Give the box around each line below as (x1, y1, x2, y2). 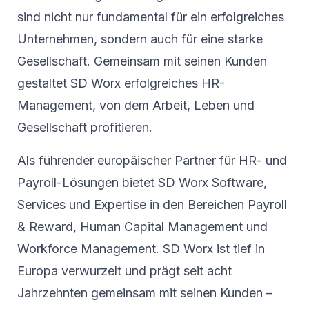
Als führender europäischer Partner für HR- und (17, 153, 287, 168)
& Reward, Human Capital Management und (17, 219, 268, 235)
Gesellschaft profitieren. (17, 120, 152, 135)
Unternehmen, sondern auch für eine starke (17, 32, 263, 47)
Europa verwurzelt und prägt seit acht (17, 263, 232, 279)
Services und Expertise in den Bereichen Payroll (17, 197, 287, 212)
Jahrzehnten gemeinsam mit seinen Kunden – (17, 286, 272, 301)
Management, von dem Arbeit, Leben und (17, 98, 255, 113)
